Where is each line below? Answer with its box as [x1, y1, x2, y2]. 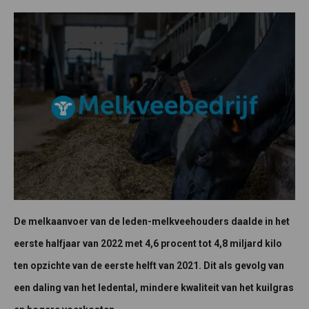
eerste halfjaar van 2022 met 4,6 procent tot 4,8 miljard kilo [14, 238, 282, 250]
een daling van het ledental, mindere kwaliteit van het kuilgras [14, 282, 294, 294]
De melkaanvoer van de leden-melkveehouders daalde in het [14, 216, 290, 228]
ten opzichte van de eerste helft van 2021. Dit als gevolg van [14, 260, 284, 272]
